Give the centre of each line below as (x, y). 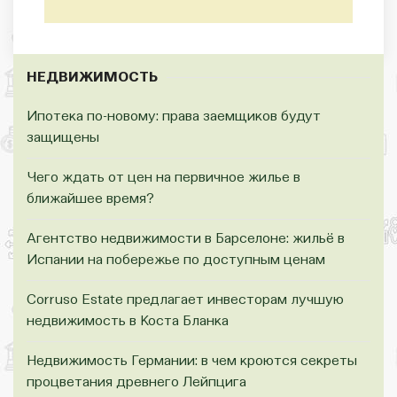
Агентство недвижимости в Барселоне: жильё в (186, 239)
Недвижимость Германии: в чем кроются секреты (192, 361)
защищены (63, 138)
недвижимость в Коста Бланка (128, 321)
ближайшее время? (90, 199)
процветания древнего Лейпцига (136, 382)
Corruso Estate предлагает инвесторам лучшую (185, 300)
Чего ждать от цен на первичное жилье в (163, 178)
